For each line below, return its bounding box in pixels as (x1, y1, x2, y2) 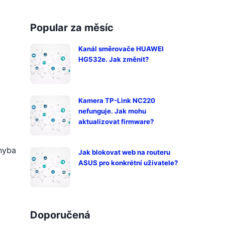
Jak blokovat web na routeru (78, 148, 170, 156)
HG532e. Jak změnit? (78, 55, 149, 63)
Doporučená (30, 209, 90, 221)
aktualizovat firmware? (78, 118, 154, 126)
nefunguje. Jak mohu (78, 107, 146, 115)
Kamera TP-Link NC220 (78, 96, 155, 104)
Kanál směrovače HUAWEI (78, 45, 164, 53)
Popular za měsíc (30, 22, 114, 34)
